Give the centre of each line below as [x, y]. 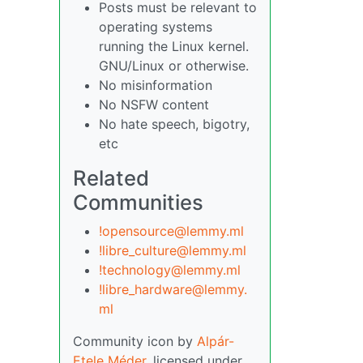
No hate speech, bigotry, [174, 124]
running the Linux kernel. [174, 46]
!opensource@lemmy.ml [171, 231]
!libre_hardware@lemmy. [173, 289]
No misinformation [156, 85]
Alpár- [216, 341]
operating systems [156, 27]
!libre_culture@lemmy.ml [173, 250]
